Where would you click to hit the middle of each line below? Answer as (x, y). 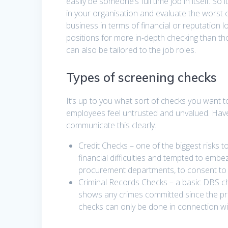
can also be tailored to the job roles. (131, 50)
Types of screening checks (142, 78)
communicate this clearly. (111, 125)
